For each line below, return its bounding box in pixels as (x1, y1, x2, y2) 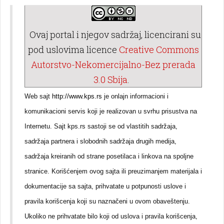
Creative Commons (118, 43, 199, 55)
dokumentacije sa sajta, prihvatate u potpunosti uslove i (24, 182, 186, 190)
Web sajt (24, 92, 52, 100)
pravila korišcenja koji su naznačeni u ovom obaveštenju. (24, 197, 190, 205)
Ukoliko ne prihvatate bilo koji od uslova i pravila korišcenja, (24, 212, 197, 220)
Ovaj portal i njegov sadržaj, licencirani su (25, 28, 201, 40)
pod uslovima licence (27, 43, 119, 55)
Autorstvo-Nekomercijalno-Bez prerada (31, 58, 195, 70)
